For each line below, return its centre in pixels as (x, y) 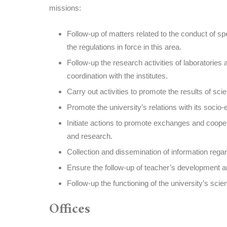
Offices (70, 210)
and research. (90, 136)
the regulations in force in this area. (124, 47)
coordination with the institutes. (117, 76)
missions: (65, 8)
